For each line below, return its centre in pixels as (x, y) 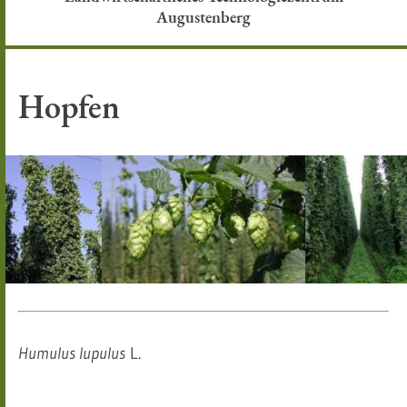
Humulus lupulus (72, 353)
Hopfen (69, 107)
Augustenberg (203, 17)
